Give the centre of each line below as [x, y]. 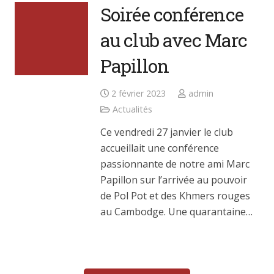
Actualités [133, 109]
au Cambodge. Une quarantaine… [176, 211]
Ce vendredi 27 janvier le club [167, 132]
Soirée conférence [172, 14]
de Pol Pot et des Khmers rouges [175, 195]
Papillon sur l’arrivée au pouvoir [174, 180]
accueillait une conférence [160, 148]
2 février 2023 [139, 93]
